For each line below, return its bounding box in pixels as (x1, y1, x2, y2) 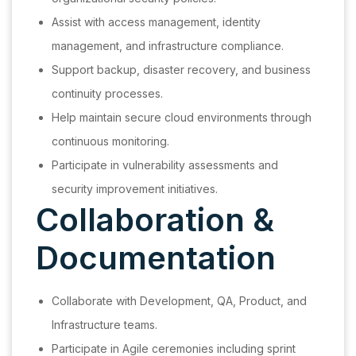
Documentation (36, 238, 276, 278)
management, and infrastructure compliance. (52, 39, 284, 53)
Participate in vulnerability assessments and (52, 158, 278, 172)
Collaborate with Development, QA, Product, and (52, 294, 307, 308)
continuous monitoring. (52, 134, 169, 149)
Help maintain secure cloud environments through (52, 110, 311, 125)
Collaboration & (36, 200, 274, 240)
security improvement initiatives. (52, 182, 218, 196)
